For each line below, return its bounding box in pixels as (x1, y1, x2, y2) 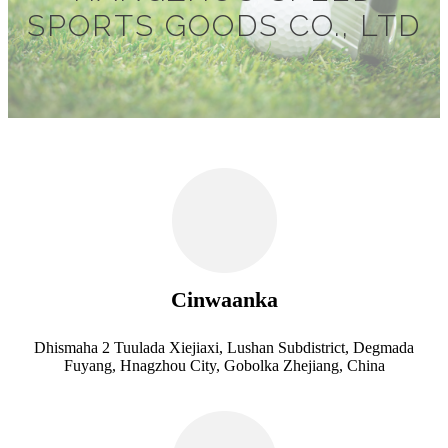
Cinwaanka (170, 287, 278, 312)
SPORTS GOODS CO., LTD (27, 8, 421, 43)
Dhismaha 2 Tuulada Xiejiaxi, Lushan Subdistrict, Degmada (34, 339, 414, 356)
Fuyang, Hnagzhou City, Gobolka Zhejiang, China (63, 357, 385, 374)
